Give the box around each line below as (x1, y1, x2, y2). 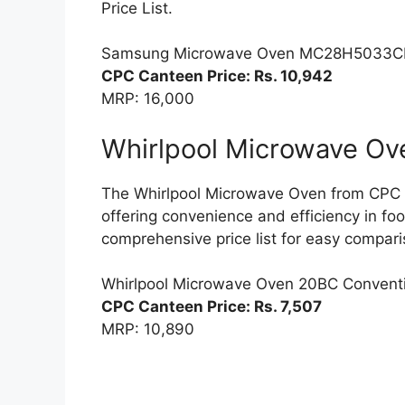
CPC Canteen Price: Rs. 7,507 (101, 297, 322, 316)
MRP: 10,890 (101, 320, 194, 339)
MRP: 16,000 (101, 89, 194, 108)
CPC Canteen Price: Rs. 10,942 (101, 67, 333, 86)
